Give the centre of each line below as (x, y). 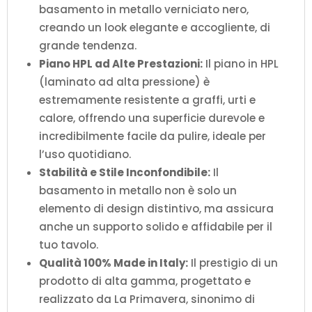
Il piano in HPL (241, 63)
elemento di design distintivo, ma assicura (156, 208)
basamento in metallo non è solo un (138, 190)
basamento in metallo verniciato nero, (144, 9)
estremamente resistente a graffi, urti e (147, 100)
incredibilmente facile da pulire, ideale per (153, 136)
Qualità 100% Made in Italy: (114, 263)
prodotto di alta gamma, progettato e (145, 281)
